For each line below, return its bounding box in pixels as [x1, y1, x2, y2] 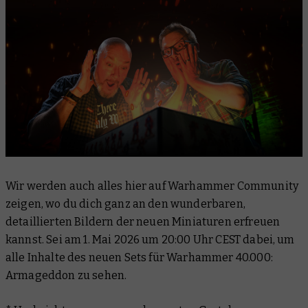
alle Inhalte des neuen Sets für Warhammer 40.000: [5, 251, 273, 264]
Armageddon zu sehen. [5, 269, 127, 282]
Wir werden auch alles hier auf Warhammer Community [5, 179, 299, 192]
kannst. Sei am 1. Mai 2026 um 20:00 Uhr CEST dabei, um [5, 233, 295, 246]
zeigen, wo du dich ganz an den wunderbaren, [5, 197, 245, 210]
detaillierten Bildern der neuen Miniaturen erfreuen [5, 215, 280, 228]
